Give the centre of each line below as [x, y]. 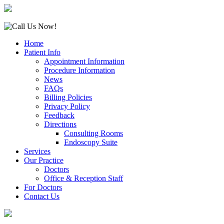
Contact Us [42, 196]
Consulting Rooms [93, 133]
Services [37, 151]
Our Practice [44, 160]
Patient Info [42, 52]
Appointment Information [84, 61]
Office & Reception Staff [83, 178]
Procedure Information [79, 70]
